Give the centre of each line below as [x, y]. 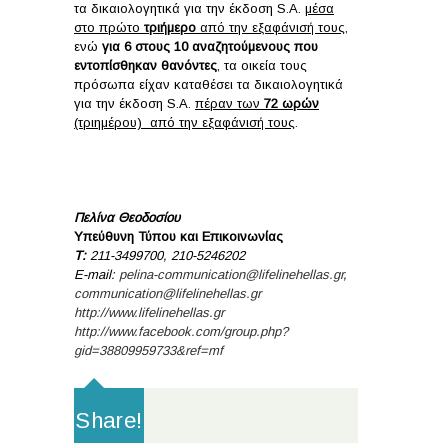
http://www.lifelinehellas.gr [149, 312]
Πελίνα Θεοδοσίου [127, 217]
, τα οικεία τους [262, 65]
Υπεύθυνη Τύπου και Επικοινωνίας [178, 236]
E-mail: [96, 274]
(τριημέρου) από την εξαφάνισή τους [184, 122]
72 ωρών [291, 103]
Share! [109, 420]
